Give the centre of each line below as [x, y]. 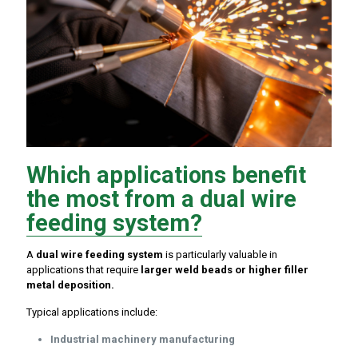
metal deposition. [70, 285]
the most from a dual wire [161, 199]
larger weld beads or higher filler [225, 270]
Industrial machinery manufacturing [143, 340]
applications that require [84, 270]
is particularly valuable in [220, 255]
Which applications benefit [166, 175]
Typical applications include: [92, 312]
